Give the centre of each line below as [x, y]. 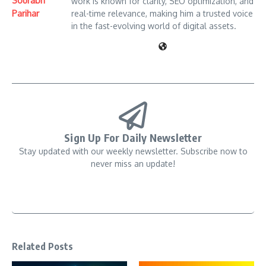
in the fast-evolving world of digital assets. [154, 26]
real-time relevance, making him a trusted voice [162, 14]
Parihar [26, 13]
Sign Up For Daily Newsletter [133, 138]
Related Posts [43, 247]
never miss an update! [133, 164]
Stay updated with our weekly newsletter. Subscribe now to [133, 151]
